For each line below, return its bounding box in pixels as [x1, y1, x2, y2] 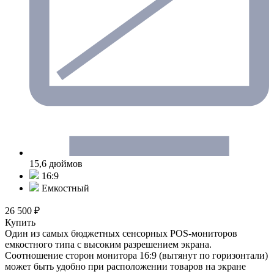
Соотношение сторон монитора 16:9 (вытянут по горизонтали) [5, 250, 268, 261]
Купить [5, 217, 35, 228]
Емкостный [39, 182, 89, 193]
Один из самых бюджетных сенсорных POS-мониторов [5, 228, 237, 239]
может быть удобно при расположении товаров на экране [5, 261, 246, 272]
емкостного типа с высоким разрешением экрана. [5, 239, 212, 250]
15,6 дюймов [29, 158, 83, 169]
